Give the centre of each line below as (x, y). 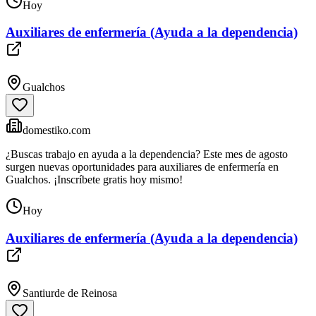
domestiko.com (56, 130)
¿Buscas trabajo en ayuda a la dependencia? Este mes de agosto (147, 154)
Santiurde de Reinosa (70, 293)
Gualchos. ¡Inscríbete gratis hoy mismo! (94, 180)
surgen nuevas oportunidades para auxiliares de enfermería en (142, 167)
